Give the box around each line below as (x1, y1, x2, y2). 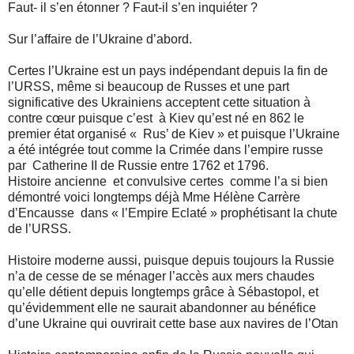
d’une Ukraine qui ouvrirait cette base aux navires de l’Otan (8, 316, 338, 330)
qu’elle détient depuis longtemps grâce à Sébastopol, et (8, 284, 318, 299)
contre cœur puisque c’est (8, 111, 156, 125)
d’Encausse (8, 205, 77, 220)
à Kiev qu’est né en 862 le (159, 111, 304, 125)
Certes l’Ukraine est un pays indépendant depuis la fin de (8, 63, 328, 77)
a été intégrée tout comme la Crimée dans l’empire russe (8, 142, 323, 156)
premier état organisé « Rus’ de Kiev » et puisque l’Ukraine (8, 126, 340, 141)
